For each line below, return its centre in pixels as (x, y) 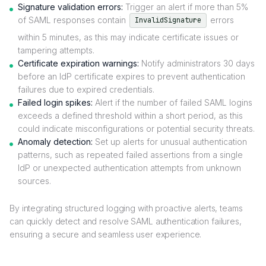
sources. (34, 181)
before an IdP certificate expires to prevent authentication (132, 77)
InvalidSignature (168, 20)
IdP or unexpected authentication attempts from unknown (129, 168)
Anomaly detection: (55, 142)
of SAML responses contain (73, 20)
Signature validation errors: (70, 7)
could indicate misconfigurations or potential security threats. (136, 129)
